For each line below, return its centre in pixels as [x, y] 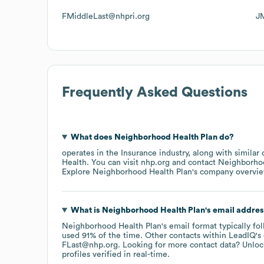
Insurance [139, 153]
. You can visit [114, 162]
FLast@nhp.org [90, 245]
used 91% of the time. [103, 235]
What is [86, 210]
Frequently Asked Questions [155, 92]
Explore [77, 172]
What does [92, 137]
